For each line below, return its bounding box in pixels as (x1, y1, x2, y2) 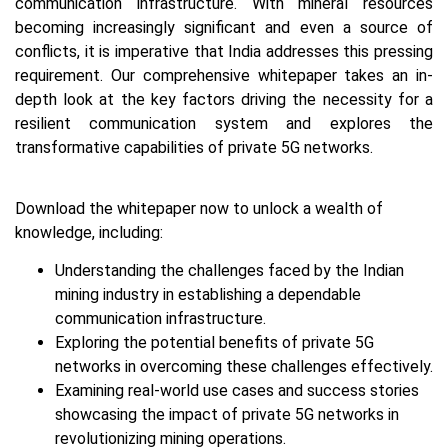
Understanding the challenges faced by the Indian (55, 261, 404, 281)
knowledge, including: (15, 222, 163, 242)
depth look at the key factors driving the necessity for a (15, 90, 433, 110)
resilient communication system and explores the (15, 114, 433, 134)
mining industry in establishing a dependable (55, 285, 361, 305)
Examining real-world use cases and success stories (55, 381, 419, 401)
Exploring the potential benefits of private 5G (55, 333, 374, 353)
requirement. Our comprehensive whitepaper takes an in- (15, 66, 433, 86)
